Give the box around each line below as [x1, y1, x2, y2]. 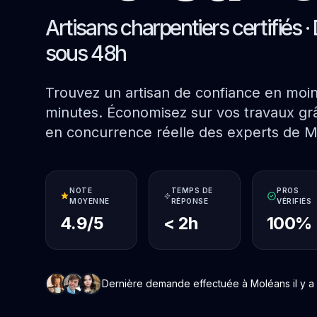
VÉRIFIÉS [277, 197, 312, 205]
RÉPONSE [171, 197, 209, 205]
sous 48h [45, 40, 126, 66]
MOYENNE [69, 197, 110, 205]
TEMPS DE [171, 186, 213, 195]
